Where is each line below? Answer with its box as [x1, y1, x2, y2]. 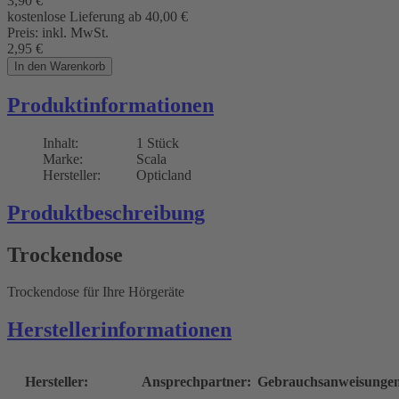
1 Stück [136, 134, 179, 151]
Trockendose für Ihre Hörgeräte [7, 284, 184, 300]
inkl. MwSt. [42, 24, 109, 40]
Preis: [7, 24, 38, 40]
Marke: [43, 151, 83, 167]
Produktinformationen [7, 93, 214, 117]
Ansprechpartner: [141, 374, 251, 390]
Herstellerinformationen [7, 318, 232, 342]
